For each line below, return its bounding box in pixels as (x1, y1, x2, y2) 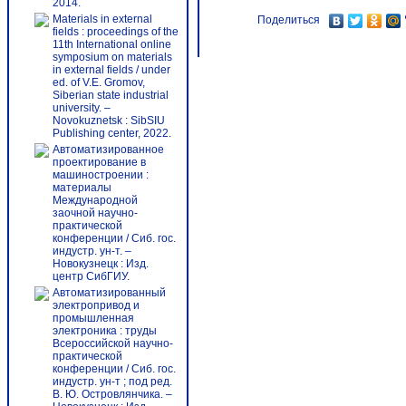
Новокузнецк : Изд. (53, 257, 149, 270)
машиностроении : (53, 169, 149, 181)
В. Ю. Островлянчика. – (53, 388, 172, 401)
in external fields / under (53, 63, 170, 76)
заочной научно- (53, 207, 138, 219)
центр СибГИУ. (53, 270, 130, 283)
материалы (53, 181, 111, 194)
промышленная (53, 312, 134, 324)
